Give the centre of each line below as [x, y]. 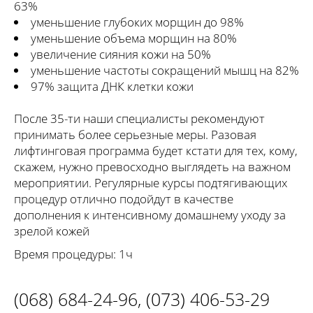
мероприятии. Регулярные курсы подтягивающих [151, 183]
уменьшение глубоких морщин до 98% [137, 22]
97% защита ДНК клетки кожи [112, 87]
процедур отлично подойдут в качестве [124, 199]
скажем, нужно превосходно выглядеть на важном [152, 167]
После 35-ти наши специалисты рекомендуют [139, 119]
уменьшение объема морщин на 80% [134, 38]
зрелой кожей [52, 231]
